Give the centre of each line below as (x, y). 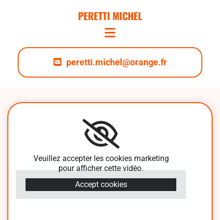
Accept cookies (101, 184)
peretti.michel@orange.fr (116, 62)
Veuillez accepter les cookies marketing (101, 158)
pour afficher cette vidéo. (101, 168)
